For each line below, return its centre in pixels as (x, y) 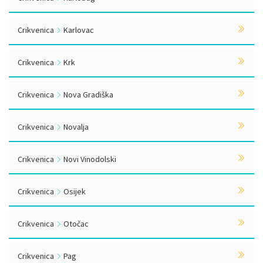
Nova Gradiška (87, 95)
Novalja (75, 127)
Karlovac (78, 30)
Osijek (74, 191)
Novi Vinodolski (89, 159)
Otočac (75, 224)
